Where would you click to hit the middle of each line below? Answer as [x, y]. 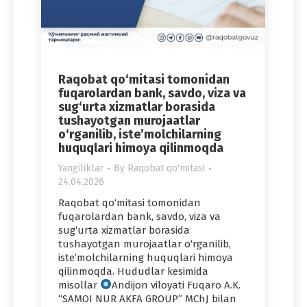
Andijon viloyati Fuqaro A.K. [176, 285]
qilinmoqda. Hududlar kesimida [133, 271]
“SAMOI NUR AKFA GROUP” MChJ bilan [147, 298]
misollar [79, 285]
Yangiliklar [81, 168]
